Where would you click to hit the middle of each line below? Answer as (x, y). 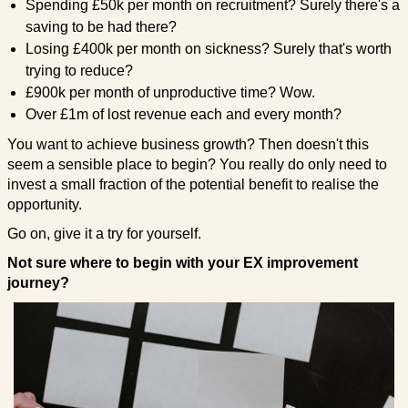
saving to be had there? (101, 26)
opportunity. (44, 204)
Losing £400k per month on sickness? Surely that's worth (208, 48)
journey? (38, 282)
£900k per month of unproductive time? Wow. (170, 92)
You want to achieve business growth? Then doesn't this (188, 144)
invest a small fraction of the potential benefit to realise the (193, 184)
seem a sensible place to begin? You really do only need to (197, 164)
